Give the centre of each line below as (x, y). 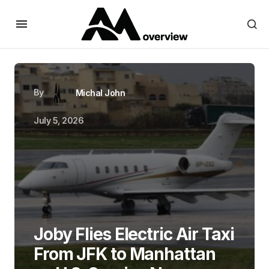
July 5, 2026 (59, 120)
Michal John (100, 93)
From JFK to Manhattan (125, 254)
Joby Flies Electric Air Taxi (134, 234)
